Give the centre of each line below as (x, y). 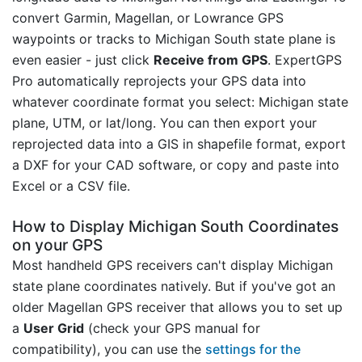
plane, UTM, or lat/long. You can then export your (164, 122)
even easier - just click (83, 59)
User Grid (54, 328)
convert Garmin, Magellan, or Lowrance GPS (148, 17)
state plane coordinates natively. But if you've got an (174, 286)
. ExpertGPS (305, 59)
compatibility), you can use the (109, 349)
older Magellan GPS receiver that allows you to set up (177, 307)
